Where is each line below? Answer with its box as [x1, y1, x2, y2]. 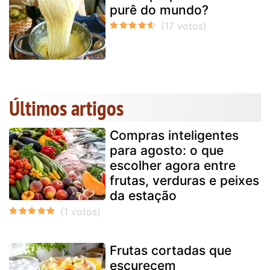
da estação [110, 187, 177, 203]
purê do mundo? [110, 2, 209, 17]
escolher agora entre [110, 157, 236, 173]
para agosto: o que [110, 142, 224, 158]
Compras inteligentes [110, 127, 239, 143]
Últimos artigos [9, 93, 124, 122]
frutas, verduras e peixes [110, 172, 259, 188]
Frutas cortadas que [110, 242, 231, 258]
